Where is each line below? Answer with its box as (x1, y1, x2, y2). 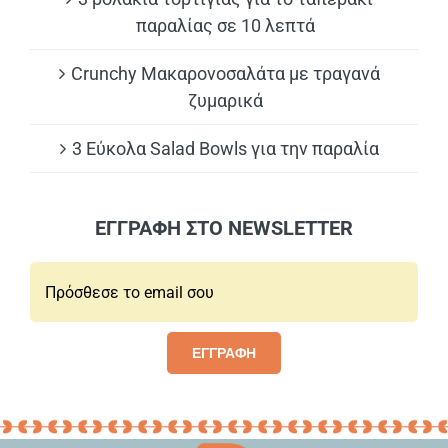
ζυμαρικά (187, 90, 263, 112)
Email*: (30, 268, 70, 284)
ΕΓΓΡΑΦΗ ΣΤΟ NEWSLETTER (95, 216, 353, 241)
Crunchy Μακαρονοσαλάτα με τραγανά (70, 63, 380, 85)
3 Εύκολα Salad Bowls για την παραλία (71, 138, 379, 160)
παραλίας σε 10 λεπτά (135, 15, 315, 37)
